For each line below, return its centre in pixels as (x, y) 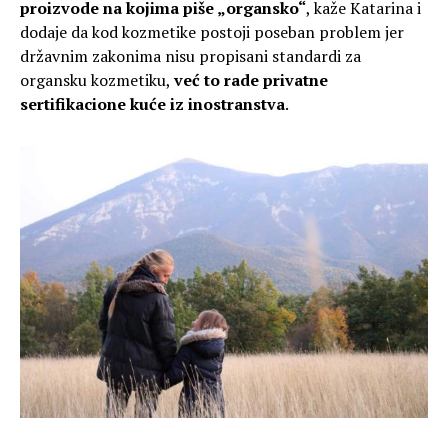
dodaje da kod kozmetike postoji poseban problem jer (212, 31)
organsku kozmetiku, (97, 79)
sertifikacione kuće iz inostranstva (152, 103)
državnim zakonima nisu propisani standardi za (190, 55)
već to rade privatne (251, 79)
